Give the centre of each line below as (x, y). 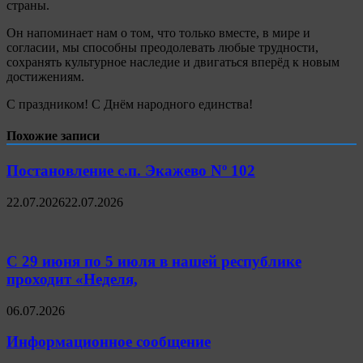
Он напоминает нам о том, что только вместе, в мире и (158, 32)
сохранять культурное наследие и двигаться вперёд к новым (173, 62)
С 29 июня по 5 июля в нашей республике (154, 261)
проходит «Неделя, (72, 279)
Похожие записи (53, 136)
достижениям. (45, 76)
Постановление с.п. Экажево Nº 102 (131, 171)
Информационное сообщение (109, 342)
